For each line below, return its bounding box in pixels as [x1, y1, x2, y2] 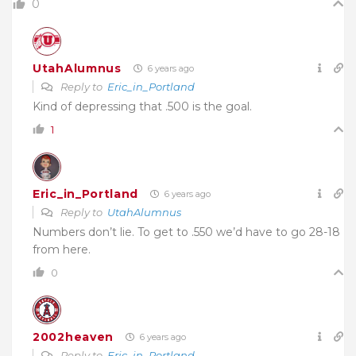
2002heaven [33, 329, 114, 344]
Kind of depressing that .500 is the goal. [33, 99, 252, 114]
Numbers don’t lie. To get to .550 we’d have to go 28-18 [33, 225, 340, 240]
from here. [33, 242, 91, 257]
